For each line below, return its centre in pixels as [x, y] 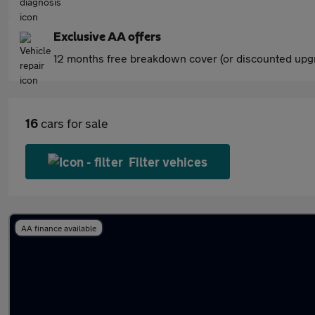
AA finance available [59, 228]
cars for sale [73, 123]
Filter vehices [168, 162]
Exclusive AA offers [107, 37]
